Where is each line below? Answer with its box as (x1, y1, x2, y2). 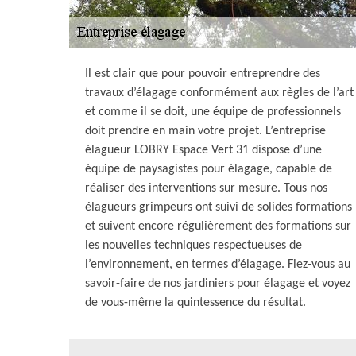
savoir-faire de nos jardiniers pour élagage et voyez (85, 277, 350, 290)
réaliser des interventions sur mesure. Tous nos (85, 182, 327, 195)
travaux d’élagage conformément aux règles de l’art (85, 87, 354, 99)
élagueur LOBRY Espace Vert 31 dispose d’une (85, 144, 322, 157)
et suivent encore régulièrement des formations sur (85, 220, 351, 233)
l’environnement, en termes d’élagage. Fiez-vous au (85, 258, 350, 271)
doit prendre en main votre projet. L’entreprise (85, 125, 326, 137)
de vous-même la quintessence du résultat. (85, 296, 306, 309)
